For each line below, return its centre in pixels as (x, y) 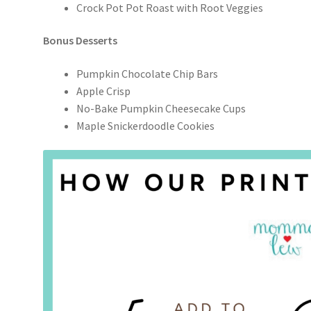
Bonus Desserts (81, 41)
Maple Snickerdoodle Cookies (146, 125)
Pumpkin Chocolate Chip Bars (148, 73)
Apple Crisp (104, 91)
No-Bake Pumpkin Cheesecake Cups (161, 108)
